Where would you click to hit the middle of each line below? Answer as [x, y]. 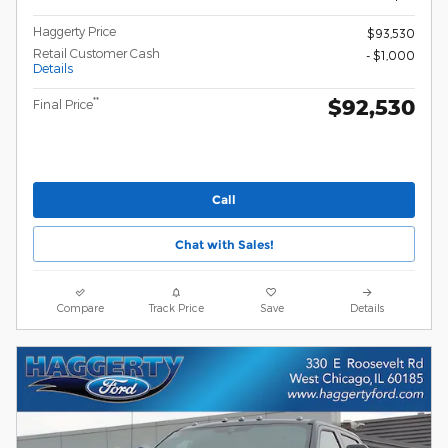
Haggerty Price [74, 30]
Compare [81, 308]
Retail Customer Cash [96, 52]
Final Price [63, 103]
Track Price [176, 308]
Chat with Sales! [224, 244]
